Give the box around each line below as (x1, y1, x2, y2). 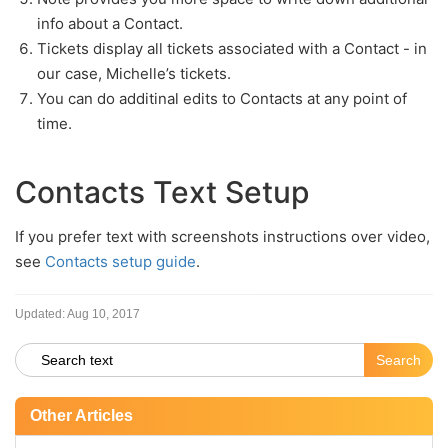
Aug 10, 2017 (67, 307, 140, 321)
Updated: (15, 307, 65, 321)
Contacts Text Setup (15, 174, 310, 210)
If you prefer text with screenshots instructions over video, (15, 227, 430, 246)
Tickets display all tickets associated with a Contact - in (37, 39, 427, 58)
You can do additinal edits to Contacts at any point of (37, 89, 407, 108)
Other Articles (30, 407, 133, 424)
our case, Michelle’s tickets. (37, 64, 231, 83)
